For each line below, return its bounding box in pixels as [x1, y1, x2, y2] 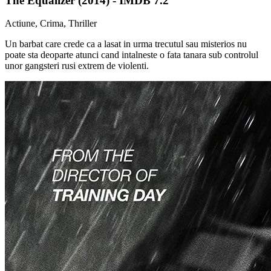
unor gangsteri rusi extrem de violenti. [5, 60, 149, 71]
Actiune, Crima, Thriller [5, 18, 97, 29]
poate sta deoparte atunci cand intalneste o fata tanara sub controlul [5, 50, 258, 60]
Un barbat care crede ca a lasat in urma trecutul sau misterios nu [5, 39, 247, 50]
